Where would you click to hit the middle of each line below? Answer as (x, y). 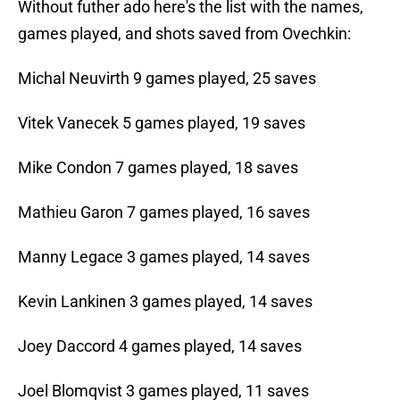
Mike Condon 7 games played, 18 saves (158, 168)
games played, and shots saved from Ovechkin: (184, 34)
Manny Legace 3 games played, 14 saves (164, 257)
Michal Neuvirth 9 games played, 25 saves (167, 79)
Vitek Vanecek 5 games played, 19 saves (162, 123)
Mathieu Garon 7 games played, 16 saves (164, 212)
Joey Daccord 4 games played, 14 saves (160, 346)
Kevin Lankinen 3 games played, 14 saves (165, 302)
